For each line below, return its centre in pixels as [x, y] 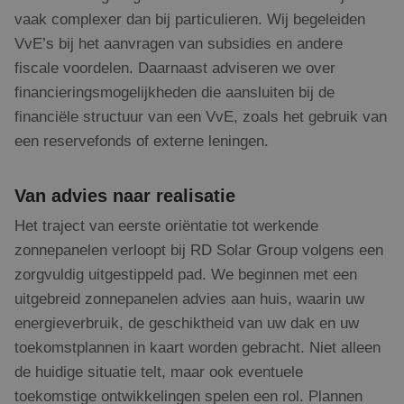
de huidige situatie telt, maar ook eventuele [159, 372]
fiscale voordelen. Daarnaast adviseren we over [175, 68]
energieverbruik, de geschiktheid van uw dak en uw [187, 323]
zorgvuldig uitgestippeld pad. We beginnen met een [186, 275]
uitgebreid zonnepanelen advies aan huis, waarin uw [189, 299]
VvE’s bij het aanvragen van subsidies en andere [179, 44]
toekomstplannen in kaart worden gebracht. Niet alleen [197, 348]
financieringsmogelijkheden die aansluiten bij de [174, 92]
